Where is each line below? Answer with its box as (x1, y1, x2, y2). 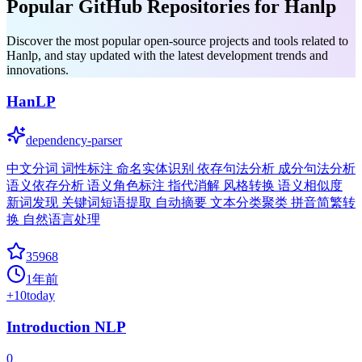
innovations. (6, 62, 69, 77)
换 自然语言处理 (6, 213, 100, 227)
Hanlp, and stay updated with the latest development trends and (6, 48, 328, 62)
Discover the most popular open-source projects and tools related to (6, 33, 348, 48)
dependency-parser (26, 133, 122, 148)
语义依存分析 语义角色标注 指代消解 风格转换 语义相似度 (6, 179, 343, 193)
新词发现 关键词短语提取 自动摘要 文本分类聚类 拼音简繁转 (6, 196, 356, 210)
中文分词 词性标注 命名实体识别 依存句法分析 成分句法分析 (6, 162, 356, 176)
